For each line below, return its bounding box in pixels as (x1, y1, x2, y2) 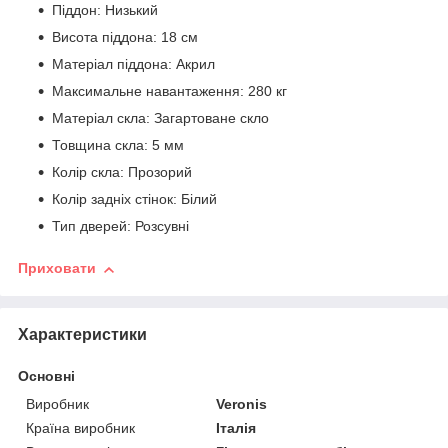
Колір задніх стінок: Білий (52, 191, 217, 208)
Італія (216, 419, 257, 436)
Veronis (216, 395, 268, 412)
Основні (18, 367, 75, 384)
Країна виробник (26, 419, 135, 436)
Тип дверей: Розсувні (52, 218, 189, 235)
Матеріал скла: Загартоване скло (52, 110, 269, 127)
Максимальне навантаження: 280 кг (52, 83, 287, 100)
